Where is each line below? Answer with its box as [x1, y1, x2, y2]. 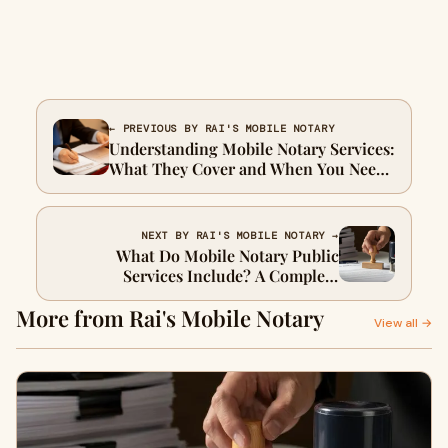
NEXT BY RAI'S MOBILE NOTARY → [140, 229, 339, 243]
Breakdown [256, 285, 339, 307]
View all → [374, 315, 432, 332]
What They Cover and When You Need [109, 158, 385, 180]
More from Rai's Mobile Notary [16, 303, 324, 334]
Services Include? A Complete [123, 265, 339, 287]
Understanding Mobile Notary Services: [109, 138, 395, 160]
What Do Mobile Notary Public [116, 245, 339, 267]
